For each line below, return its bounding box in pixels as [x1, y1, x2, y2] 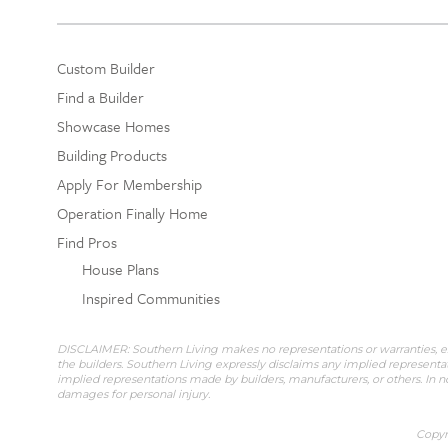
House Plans [82, 257, 159, 280]
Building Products [57, 143, 167, 166]
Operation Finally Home [57, 201, 208, 224]
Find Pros [57, 230, 117, 253]
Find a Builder [57, 85, 144, 108]
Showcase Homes [57, 114, 170, 137]
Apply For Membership [57, 172, 202, 195]
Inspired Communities [82, 286, 220, 309]
